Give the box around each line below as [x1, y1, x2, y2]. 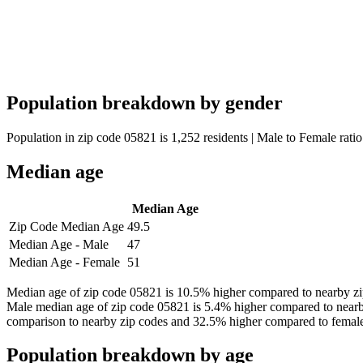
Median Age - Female [9, 254, 120, 269]
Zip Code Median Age [9, 219, 124, 233]
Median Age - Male [9, 237, 109, 251]
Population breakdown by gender [6, 92, 283, 113]
